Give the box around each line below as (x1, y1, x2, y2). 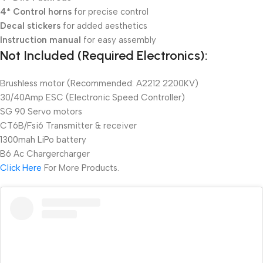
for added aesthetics (60, 20, 147, 31)
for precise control (72, 6, 149, 17)
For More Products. (42, 162, 119, 173)
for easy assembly (81, 34, 156, 45)
